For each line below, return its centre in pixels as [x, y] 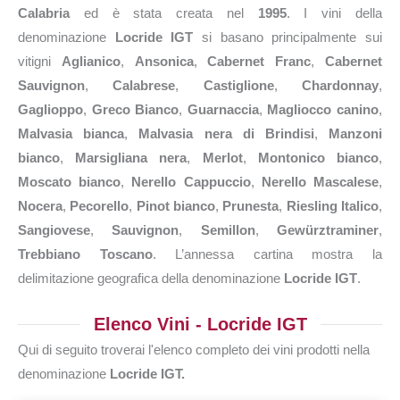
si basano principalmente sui [288, 37]
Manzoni [356, 133]
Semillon [228, 230]
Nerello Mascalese [320, 182]
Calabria [44, 13]
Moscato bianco [70, 182]
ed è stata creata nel [164, 13]
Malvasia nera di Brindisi [226, 133]
